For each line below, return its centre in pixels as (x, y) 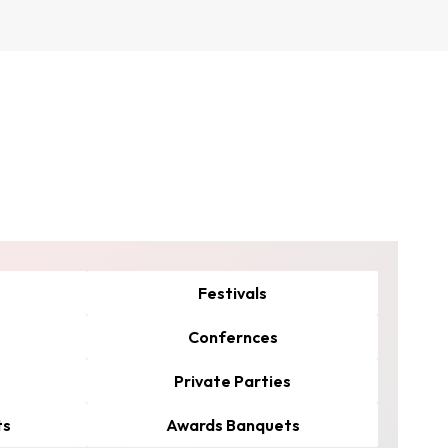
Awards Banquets (232, 425)
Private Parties (232, 381)
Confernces (232, 337)
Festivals (232, 293)
